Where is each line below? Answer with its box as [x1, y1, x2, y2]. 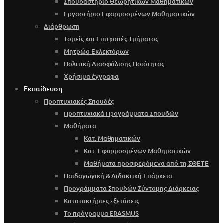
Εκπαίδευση [24, 83, 62, 93]
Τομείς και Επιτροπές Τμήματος [64, 34, 158, 43]
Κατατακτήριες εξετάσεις [64, 196, 139, 205]
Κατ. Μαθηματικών [84, 133, 140, 143]
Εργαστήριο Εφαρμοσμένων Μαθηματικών [64, 9, 195, 18]
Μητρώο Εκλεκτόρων [64, 46, 129, 56]
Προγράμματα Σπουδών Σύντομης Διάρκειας [64, 183, 199, 193]
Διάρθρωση [44, 21, 80, 31]
